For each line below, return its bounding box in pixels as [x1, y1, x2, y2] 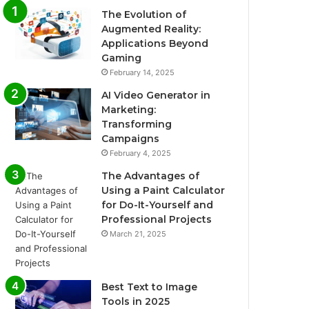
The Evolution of [101, 8, 187, 21]
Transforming [101, 118, 172, 131]
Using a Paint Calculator [101, 184, 226, 197]
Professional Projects [101, 213, 212, 226]
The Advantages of [101, 170, 200, 183]
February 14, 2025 [110, 68, 175, 78]
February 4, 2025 [110, 148, 172, 159]
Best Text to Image [101, 281, 198, 294]
